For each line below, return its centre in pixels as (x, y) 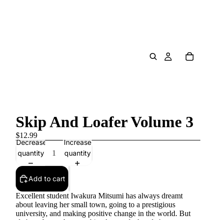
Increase (77, 142)
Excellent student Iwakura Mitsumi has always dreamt (99, 196)
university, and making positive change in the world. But (103, 213)
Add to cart (47, 179)
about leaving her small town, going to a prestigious (96, 205)
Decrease (31, 142)
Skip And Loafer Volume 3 (105, 122)
